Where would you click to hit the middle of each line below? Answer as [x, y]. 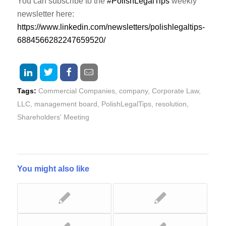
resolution [171, 104]
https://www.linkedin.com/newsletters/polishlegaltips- [111, 27]
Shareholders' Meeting [53, 117]
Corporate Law [175, 91]
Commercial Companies [76, 91]
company [133, 91]
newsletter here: [45, 14]
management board [66, 104]
